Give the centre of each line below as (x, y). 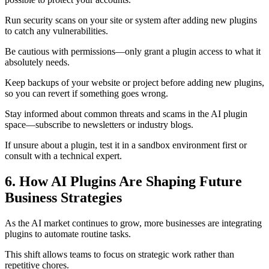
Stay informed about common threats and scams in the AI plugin (126, 114)
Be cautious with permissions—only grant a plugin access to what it (133, 52)
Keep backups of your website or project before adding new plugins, (134, 83)
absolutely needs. (37, 62)
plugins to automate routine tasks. (68, 234)
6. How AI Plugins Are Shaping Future (123, 182)
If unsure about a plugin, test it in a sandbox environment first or (126, 145)
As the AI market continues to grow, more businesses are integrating (133, 223)
